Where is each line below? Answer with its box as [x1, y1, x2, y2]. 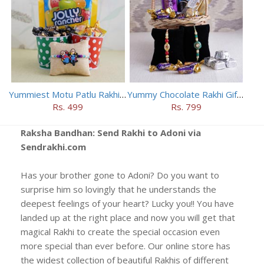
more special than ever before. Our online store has [21, 240, 230, 252]
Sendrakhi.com [21, 141, 86, 153]
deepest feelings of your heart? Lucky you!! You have [21, 197, 234, 210]
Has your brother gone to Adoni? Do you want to [21, 169, 219, 181]
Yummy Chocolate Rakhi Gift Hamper [236, 88, 243, 101]
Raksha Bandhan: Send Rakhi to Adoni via [21, 127, 201, 139]
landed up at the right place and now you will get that [21, 212, 235, 224]
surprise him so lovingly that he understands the [21, 183, 216, 196]
